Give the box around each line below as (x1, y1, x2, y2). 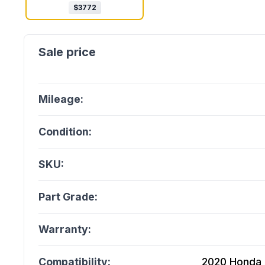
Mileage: (38, 93, 83, 105)
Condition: (38, 125, 92, 138)
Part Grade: (38, 190, 98, 203)
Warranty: (38, 223, 91, 235)
